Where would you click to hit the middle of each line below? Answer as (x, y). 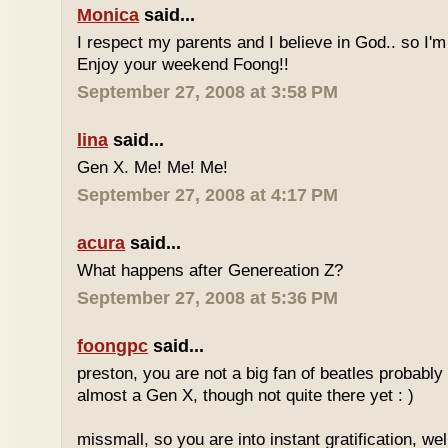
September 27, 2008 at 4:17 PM (208, 195)
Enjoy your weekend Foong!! (183, 64)
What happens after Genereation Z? (210, 270)
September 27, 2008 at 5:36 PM (208, 298)
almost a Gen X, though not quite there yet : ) (246, 395)
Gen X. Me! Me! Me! (153, 167)
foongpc (113, 346)
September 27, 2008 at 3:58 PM (208, 92)
